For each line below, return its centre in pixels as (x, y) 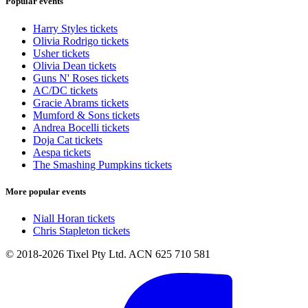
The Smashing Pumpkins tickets (102, 164)
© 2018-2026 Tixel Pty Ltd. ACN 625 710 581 (108, 254)
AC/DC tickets (65, 90)
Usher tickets (61, 53)
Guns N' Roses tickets (81, 78)
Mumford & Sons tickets (86, 115)
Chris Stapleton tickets (81, 230)
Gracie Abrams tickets (81, 102)
